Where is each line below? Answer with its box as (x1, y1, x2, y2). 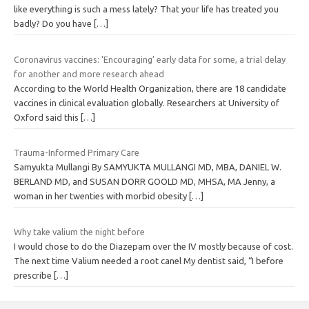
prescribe (14, 270, 54, 280)
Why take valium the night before (14, 226, 145, 237)
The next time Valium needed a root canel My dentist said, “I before (14, 255, 283, 266)
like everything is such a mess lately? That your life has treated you (14, 4, 279, 14)
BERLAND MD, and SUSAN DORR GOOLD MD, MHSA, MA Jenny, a (14, 177, 275, 187)
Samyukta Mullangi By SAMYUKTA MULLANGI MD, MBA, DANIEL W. (14, 162, 281, 172)
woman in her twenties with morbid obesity (14, 191, 189, 201)
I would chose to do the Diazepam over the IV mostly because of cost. (14, 241, 293, 251)
